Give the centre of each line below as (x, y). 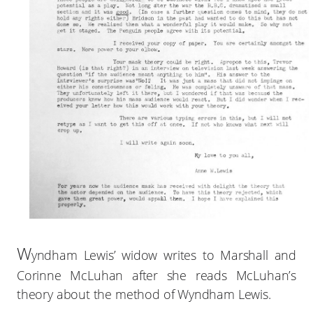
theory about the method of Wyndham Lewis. (144, 294)
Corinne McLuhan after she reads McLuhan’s (156, 275)
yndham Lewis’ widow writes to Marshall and (163, 255)
